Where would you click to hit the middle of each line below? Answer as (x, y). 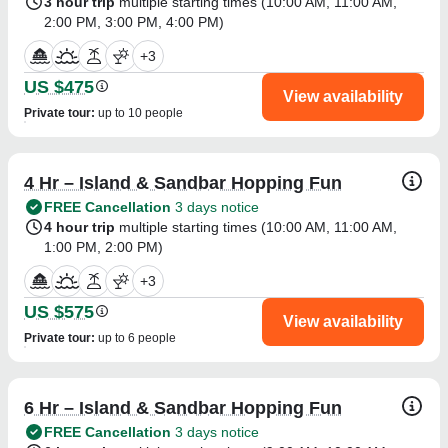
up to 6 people (137, 337)
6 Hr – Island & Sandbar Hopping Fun (183, 407)
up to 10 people (140, 112)
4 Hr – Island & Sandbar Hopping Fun (183, 182)
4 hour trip (79, 226)
